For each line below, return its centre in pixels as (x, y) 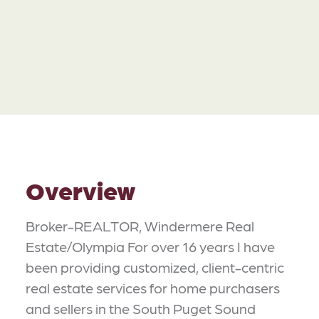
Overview (80, 189)
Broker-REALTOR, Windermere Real (140, 226)
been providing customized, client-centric (155, 267)
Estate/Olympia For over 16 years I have (150, 246)
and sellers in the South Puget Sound (141, 308)
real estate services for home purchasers (153, 288)
